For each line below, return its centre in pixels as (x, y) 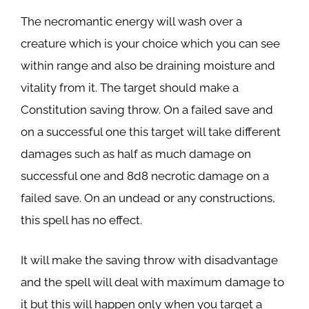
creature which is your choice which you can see (150, 43)
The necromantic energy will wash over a (131, 21)
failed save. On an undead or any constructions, (148, 198)
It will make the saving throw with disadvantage (149, 260)
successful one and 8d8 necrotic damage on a (145, 176)
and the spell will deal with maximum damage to (152, 282)
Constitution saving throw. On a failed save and (147, 110)
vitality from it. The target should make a (130, 88)
